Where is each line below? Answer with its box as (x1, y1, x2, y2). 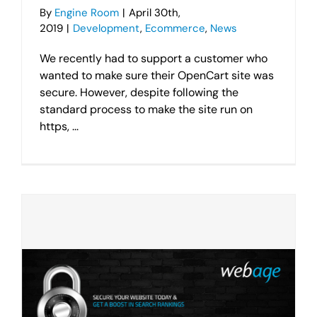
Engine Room (54, 6, 119, 20)
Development (73, 21, 140, 35)
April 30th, (129, 6, 180, 20)
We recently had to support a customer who (40, 51, 267, 66)
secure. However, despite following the (40, 85, 238, 100)
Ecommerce (145, 21, 205, 35)
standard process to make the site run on (40, 102, 253, 117)
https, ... (40, 119, 79, 134)
